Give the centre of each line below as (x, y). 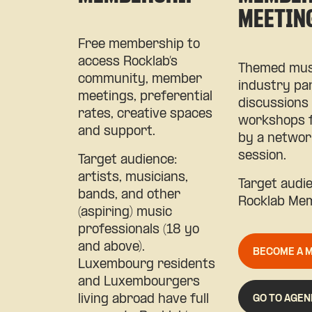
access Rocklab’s (128, 62)
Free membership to (139, 45)
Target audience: (127, 160)
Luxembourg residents (147, 265)
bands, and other (129, 195)
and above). (111, 247)
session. (263, 156)
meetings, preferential (145, 97)
